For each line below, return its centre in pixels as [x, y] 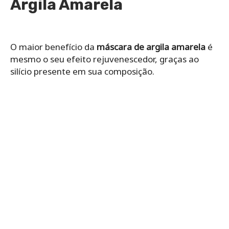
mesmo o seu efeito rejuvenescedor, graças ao [105, 59]
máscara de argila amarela [151, 47]
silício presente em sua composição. [82, 71]
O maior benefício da [53, 47]
